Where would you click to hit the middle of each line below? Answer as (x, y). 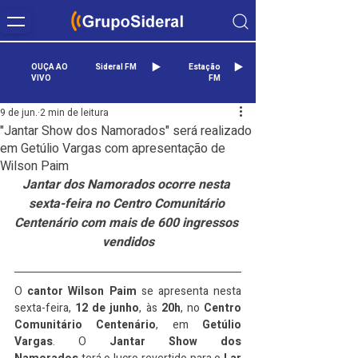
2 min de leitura (74, 113)
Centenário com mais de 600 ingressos (128, 223)
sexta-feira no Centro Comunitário (128, 204)
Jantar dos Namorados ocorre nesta (128, 185)
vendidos (128, 242)
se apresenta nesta (189, 291)
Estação (205, 67)
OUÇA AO (50, 67)
